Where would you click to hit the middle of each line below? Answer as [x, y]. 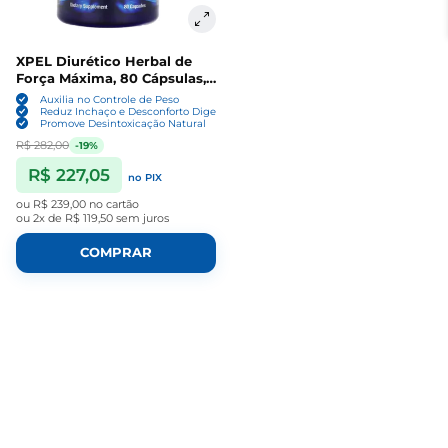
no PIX [145, 178]
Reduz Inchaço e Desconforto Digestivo [139, 111]
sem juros [141, 218]
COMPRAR [116, 253]
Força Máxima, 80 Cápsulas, [111, 78]
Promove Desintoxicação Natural [123, 123]
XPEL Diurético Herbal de [104, 61]
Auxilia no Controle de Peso [109, 99]
